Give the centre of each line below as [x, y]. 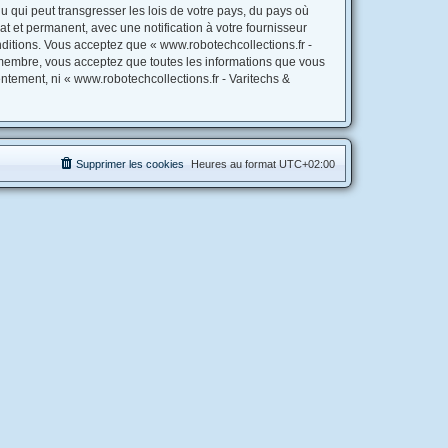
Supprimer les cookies [130, 164]
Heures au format [235, 164]
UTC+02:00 [307, 164]
